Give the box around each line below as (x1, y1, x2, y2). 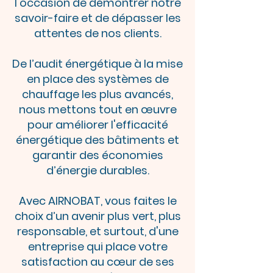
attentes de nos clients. (34, 26, 161, 41)
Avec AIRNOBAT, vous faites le (18, 193, 177, 208)
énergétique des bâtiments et (16, 132, 179, 147)
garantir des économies (32, 147, 163, 163)
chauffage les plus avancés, (22, 87, 173, 102)
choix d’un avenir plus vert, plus (14, 208, 181, 224)
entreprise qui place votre (27, 239, 168, 254)
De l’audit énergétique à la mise (12, 56, 183, 71)
